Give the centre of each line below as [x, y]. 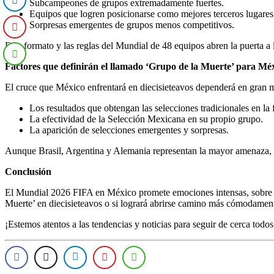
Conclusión [28, 171]
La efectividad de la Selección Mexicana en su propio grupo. [146, 119]
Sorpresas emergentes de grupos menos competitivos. [132, 24]
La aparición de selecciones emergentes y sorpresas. [129, 130]
